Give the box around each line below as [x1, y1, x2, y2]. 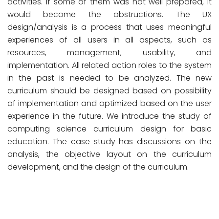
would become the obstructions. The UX [7, 9, 212, 20]
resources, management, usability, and [7, 47, 212, 58]
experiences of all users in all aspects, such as [7, 34, 212, 45]
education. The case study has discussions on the [7, 136, 212, 147]
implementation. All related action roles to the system [7, 60, 212, 71]
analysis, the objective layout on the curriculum [7, 149, 212, 160]
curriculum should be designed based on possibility [7, 85, 212, 96]
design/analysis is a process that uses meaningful [7, 22, 212, 33]
